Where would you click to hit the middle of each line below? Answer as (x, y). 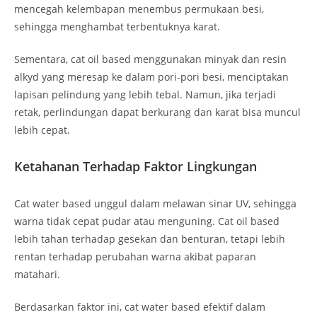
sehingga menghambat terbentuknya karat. (117, 27)
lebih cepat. (42, 130)
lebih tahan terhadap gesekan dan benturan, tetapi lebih (150, 239)
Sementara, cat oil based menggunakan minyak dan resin (150, 59)
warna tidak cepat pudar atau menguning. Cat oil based (147, 221)
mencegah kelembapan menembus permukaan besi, (139, 9)
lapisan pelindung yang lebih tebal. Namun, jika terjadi (145, 95)
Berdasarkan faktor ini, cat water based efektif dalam (140, 307)
